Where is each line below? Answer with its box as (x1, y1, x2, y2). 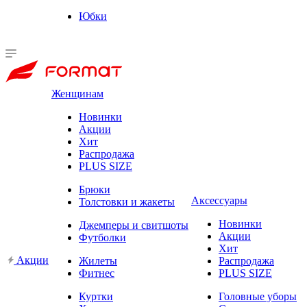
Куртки (79, 290, 113, 302)
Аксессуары (191, 194, 247, 206)
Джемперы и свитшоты (79, 219, 188, 231)
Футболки (79, 231, 126, 243)
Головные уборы (219, 290, 297, 302)
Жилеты (79, 254, 117, 267)
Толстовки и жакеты (79, 195, 175, 208)
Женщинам (51, 87, 103, 99)
